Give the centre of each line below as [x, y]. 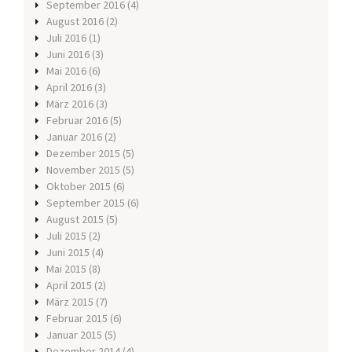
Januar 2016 [74, 137]
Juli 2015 [66, 236]
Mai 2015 [66, 269]
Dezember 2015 [83, 154]
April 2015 [69, 286]
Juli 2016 [66, 38]
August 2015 [75, 220]
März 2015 [70, 302]
